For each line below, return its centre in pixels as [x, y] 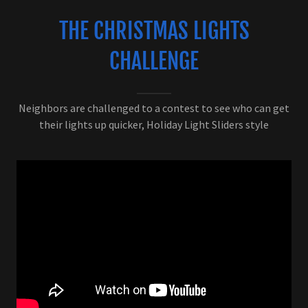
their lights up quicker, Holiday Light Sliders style [154, 124]
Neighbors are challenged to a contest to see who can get [154, 108]
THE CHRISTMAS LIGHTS [154, 31]
